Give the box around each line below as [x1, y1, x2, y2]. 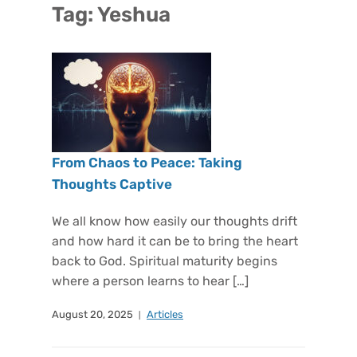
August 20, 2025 [52, 308, 133, 320]
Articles [147, 308, 183, 320]
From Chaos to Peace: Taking [52, 155, 242, 171]
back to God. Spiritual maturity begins [52, 253, 277, 269]
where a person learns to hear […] [52, 273, 249, 288]
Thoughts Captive [52, 176, 172, 192]
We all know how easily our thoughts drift [52, 214, 297, 229]
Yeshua [97, 2, 171, 27]
